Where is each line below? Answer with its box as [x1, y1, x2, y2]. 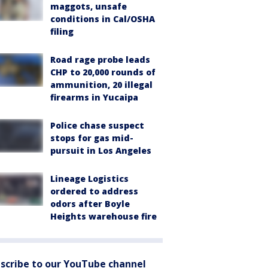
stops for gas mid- [50, 132, 133, 144]
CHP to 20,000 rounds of [50, 66, 156, 78]
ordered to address [50, 185, 138, 197]
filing [50, 26, 74, 37]
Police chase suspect [50, 120, 144, 131]
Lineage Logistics [50, 173, 129, 184]
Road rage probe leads [50, 54, 150, 65]
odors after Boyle [50, 198, 130, 209]
